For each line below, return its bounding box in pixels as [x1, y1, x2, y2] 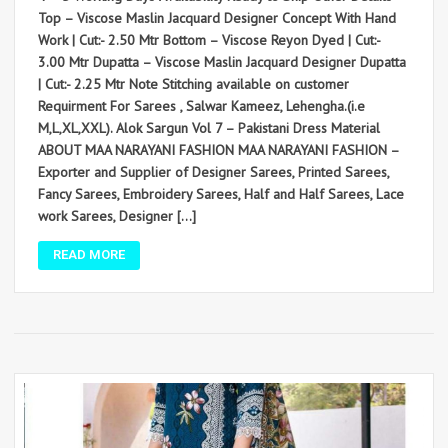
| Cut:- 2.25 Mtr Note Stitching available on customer [38, 74, 349, 93]
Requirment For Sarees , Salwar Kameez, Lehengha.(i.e [38, 96, 365, 115]
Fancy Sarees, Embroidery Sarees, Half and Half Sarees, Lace [38, 184, 404, 203]
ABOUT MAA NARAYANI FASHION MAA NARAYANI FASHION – [38, 140, 399, 159]
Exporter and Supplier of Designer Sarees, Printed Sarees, [38, 162, 389, 181]
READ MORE [53, 246, 125, 262]
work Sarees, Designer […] [38, 206, 196, 225]
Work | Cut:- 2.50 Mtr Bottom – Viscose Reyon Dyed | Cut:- [38, 30, 380, 49]
